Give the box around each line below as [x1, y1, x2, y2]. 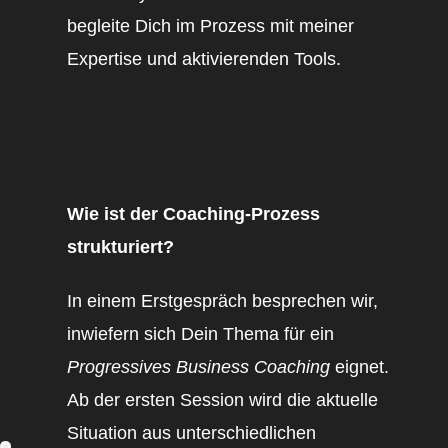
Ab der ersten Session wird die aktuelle [67, 390, 378, 411]
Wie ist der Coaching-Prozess [67, 203, 320, 224]
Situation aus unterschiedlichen [67, 423, 316, 444]
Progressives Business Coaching [67, 357, 330, 378]
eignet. [330, 357, 389, 378]
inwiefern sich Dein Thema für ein [67, 324, 339, 345]
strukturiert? [67, 236, 174, 257]
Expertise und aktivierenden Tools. [67, 48, 341, 69]
